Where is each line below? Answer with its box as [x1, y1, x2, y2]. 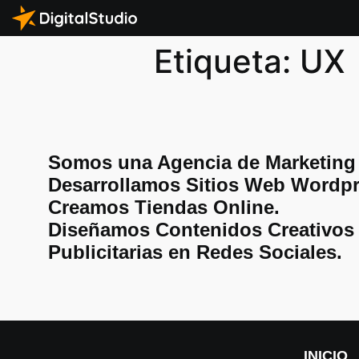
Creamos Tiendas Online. [48, 196, 280, 218]
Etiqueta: [154, 42, 300, 81]
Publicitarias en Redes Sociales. [48, 240, 342, 263]
